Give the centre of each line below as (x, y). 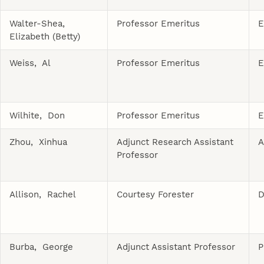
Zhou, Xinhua (39, 142)
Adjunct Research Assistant (175, 142)
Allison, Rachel (43, 194)
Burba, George (42, 247)
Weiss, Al (30, 63)
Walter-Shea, (39, 23)
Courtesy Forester (156, 194)
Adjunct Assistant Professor (176, 247)
